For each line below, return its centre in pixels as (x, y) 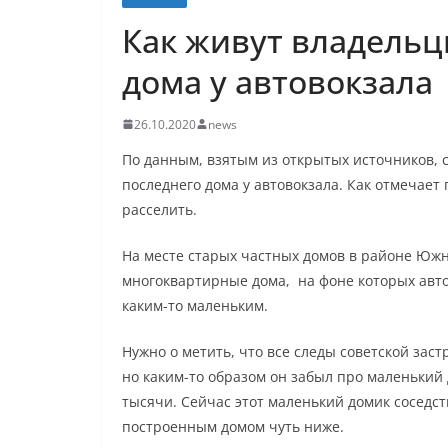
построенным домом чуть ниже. (233, 426)
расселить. (159, 209)
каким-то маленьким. (195, 305)
